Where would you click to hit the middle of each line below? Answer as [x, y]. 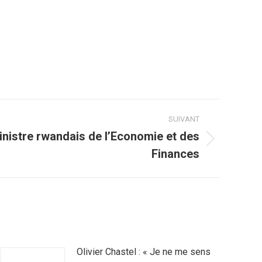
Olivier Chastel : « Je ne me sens [144, 252]
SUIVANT [184, 119]
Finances [176, 154]
